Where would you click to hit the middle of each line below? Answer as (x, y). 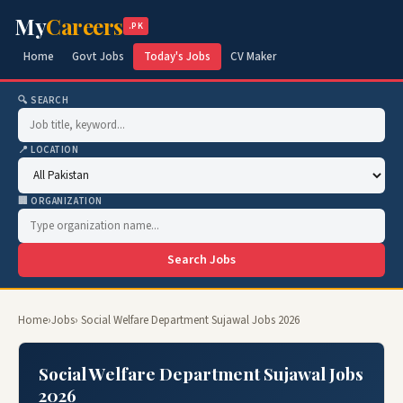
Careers (85, 26)
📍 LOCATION (49, 150)
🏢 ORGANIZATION (60, 201)
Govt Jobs (98, 57)
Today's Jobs (177, 57)
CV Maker (253, 57)
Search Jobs (201, 260)
